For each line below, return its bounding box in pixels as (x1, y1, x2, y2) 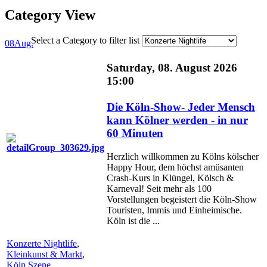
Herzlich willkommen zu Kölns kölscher (107, 151, 259, 162)
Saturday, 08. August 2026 (107, 61, 237, 74)
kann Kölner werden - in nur (107, 114, 248, 127)
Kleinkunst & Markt (7, 249, 82, 259)
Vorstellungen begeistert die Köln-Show (107, 194, 257, 205)
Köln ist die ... (107, 216, 160, 226)
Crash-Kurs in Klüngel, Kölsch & (107, 173, 234, 184)
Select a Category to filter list (30, 35, 139, 45)
